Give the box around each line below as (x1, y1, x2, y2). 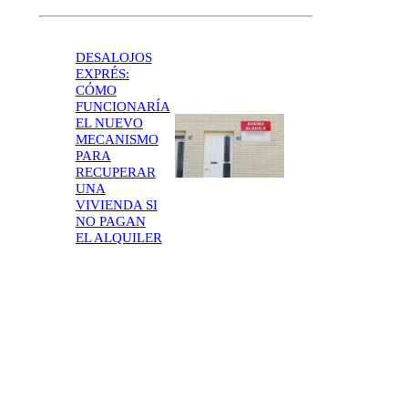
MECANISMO (75, 131, 158, 147)
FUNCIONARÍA (75, 98, 170, 114)
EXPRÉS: (75, 66, 129, 81)
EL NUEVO (75, 115, 143, 130)
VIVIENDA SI (75, 197, 158, 212)
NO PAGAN (75, 213, 146, 229)
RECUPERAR (75, 164, 156, 179)
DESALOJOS (75, 49, 152, 65)
